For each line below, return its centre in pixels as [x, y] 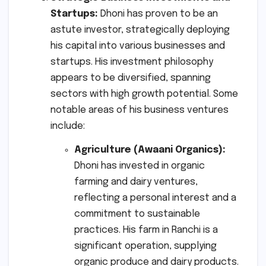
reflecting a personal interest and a [155, 198]
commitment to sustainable [137, 214]
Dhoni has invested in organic [140, 166]
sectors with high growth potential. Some [144, 94]
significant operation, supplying [145, 246]
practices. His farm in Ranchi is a [146, 230]
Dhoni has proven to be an [158, 14]
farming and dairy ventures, [136, 182]
